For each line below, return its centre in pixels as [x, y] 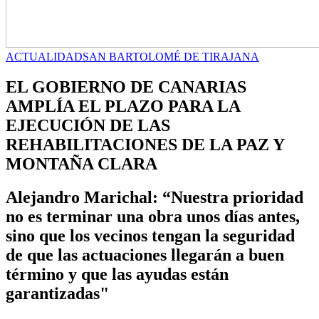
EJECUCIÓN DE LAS [88, 125]
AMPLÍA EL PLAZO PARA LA [123, 106]
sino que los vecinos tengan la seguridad [150, 235]
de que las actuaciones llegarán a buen [145, 255]
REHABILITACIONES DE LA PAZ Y [145, 144]
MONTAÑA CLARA [82, 163]
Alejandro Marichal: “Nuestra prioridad [155, 197]
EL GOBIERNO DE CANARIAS [126, 87]
